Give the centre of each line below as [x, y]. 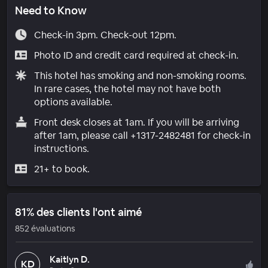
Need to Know [51, 10]
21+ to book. [62, 169]
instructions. [61, 148]
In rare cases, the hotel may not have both [127, 89]
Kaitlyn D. [70, 259]
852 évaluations [45, 228]
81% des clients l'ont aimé [78, 212]
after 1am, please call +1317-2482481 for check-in [142, 135]
